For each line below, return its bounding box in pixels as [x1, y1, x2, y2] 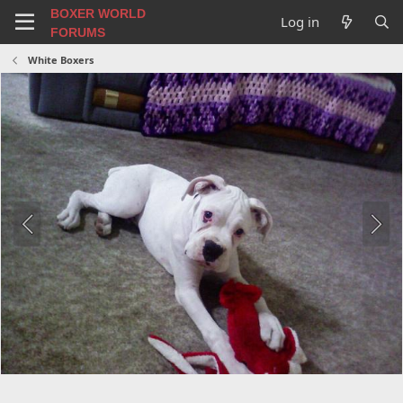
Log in [281, 13, 320, 31]
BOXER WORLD [49, 5, 146, 21]
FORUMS [49, 24, 105, 40]
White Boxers [27, 53, 94, 67]
